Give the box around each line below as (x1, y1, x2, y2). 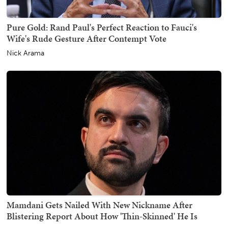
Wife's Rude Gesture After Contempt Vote (7, 32, 166, 45)
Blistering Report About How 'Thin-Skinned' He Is (7, 209, 197, 222)
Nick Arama (7, 49, 44, 58)
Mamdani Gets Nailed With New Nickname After (7, 198, 192, 211)
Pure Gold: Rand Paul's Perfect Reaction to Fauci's (7, 21, 197, 34)
